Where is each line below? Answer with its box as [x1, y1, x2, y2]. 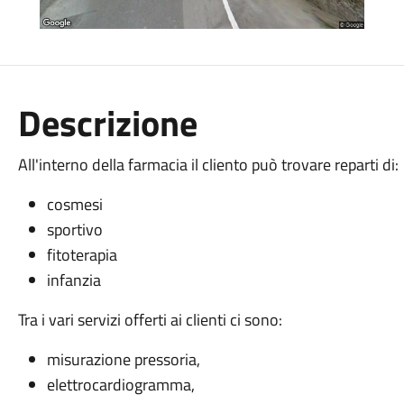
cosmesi [46, 192, 103, 216]
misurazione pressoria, [46, 347, 200, 372]
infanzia [46, 268, 101, 292]
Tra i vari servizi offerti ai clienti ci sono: [17, 308, 282, 332]
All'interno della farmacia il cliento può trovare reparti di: [17, 152, 399, 177]
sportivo [46, 217, 103, 242]
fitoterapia [46, 243, 117, 267]
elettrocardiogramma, [46, 372, 195, 397]
